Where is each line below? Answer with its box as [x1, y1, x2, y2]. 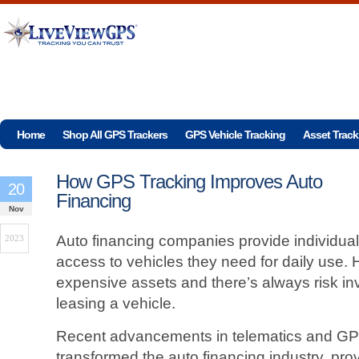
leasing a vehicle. [56, 295, 175, 312]
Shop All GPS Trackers [63, 128, 167, 141]
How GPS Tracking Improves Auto [56, 171, 322, 192]
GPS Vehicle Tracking [185, 128, 285, 141]
